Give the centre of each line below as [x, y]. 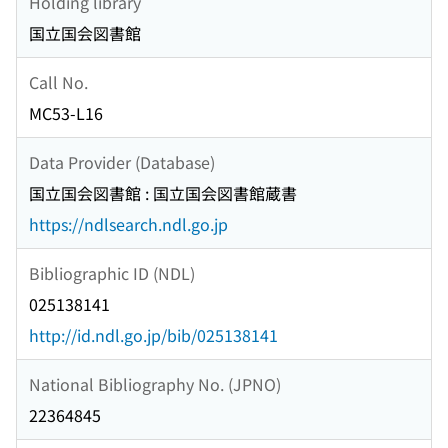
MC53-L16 [66, 113]
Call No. [58, 81]
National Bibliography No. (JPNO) [155, 383]
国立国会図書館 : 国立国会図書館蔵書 [163, 193]
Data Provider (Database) [122, 161]
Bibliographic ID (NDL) [112, 272]
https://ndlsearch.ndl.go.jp [128, 224]
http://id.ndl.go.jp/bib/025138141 [153, 335]
